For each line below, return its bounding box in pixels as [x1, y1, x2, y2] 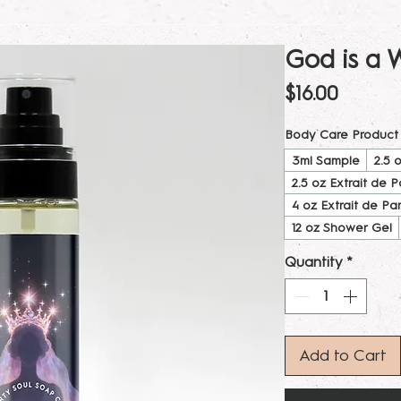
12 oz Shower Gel [292, 220, 392, 236]
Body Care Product [285, 127, 398, 143]
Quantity [285, 253, 343, 271]
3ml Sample [292, 153, 360, 169]
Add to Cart [299, 346, 387, 366]
